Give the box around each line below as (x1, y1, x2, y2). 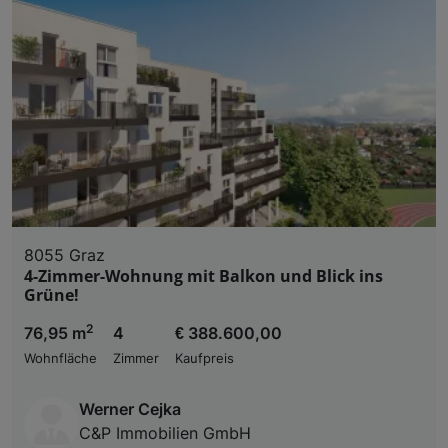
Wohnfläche (24, 350, 97, 366)
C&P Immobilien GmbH (79, 422, 251, 443)
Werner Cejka (79, 398, 181, 419)
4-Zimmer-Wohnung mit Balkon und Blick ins (24, 264, 383, 287)
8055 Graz (24, 244, 105, 265)
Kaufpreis (175, 350, 234, 366)
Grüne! (24, 283, 79, 306)
